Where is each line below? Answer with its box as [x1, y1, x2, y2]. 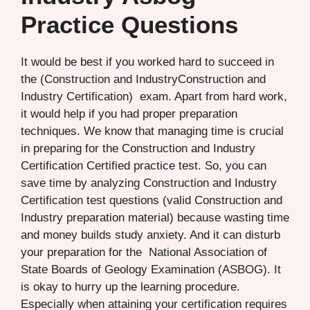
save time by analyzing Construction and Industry [21, 176, 277, 190]
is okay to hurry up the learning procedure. [21, 280, 240, 293]
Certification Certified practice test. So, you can [21, 158, 266, 172]
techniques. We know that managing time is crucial [21, 124, 284, 138]
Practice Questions [21, 10, 238, 38]
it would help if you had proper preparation [21, 107, 237, 120]
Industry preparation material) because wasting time [21, 210, 289, 224]
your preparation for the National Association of [21, 245, 267, 259]
